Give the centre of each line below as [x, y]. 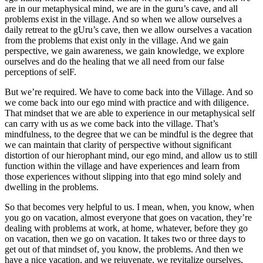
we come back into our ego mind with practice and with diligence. [127, 103]
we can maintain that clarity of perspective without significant [118, 145]
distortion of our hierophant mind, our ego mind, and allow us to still [131, 156]
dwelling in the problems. [52, 187]
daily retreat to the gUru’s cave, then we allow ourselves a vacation [128, 30]
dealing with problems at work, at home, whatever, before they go [126, 228]
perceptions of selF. [41, 72]
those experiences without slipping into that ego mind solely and [123, 177]
